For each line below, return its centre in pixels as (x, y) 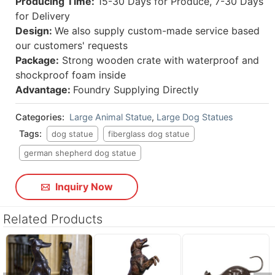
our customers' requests (72, 45)
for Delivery (43, 16)
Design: (35, 30)
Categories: (41, 117)
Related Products (53, 219)
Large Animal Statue (110, 117)
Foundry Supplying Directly (136, 89)
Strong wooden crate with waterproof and (159, 60)
